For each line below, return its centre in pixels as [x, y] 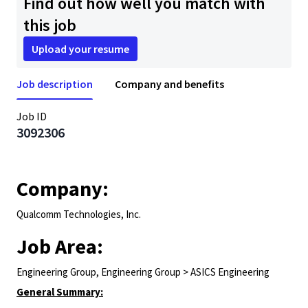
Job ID [32, 116]
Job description [55, 84]
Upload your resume [80, 49]
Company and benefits [169, 84]
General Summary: [60, 292]
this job [50, 25]
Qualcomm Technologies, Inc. [79, 214]
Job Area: [60, 246]
